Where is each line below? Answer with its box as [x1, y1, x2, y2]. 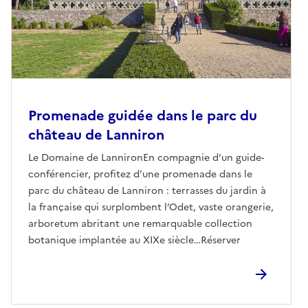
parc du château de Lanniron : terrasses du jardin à [28, 183, 266, 198]
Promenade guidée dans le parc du [28, 104, 257, 126]
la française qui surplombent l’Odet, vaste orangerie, [28, 199, 274, 214]
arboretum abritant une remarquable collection [28, 216, 252, 231]
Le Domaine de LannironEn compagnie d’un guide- [28, 150, 264, 165]
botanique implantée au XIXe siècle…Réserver [28, 232, 241, 247]
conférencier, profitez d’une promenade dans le [28, 166, 252, 181]
